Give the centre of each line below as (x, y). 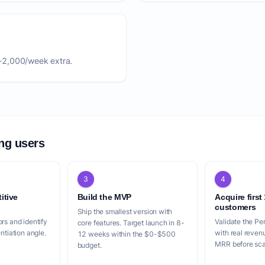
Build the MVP (104, 197)
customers (235, 207)
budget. (89, 245)
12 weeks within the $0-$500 (126, 234)
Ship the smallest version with (125, 211)
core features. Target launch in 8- (131, 223)
